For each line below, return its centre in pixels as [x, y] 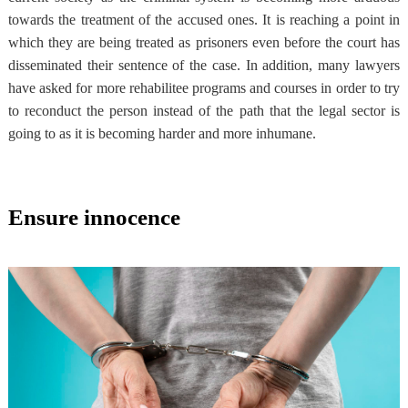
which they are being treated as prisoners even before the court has [204, 42]
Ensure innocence [94, 217]
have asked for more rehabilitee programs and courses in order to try [204, 87]
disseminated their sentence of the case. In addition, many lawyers [204, 65]
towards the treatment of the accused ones [131, 19]
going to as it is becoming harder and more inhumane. [162, 133]
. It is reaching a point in [327, 19]
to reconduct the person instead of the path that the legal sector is [204, 110]
